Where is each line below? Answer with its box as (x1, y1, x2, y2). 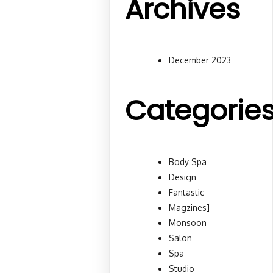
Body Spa (169, 156, 207, 167)
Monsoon (169, 217, 207, 228)
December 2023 (169, 55, 232, 66)
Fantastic (169, 186, 205, 197)
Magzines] (169, 202, 210, 213)
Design (169, 171, 197, 182)
